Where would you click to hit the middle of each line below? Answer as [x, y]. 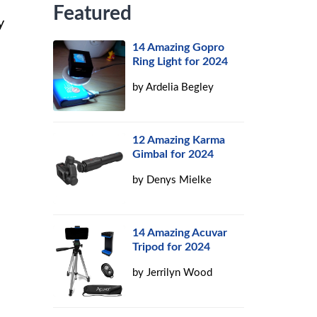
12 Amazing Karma [179, 140]
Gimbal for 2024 [173, 154]
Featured [93, 13]
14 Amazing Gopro [179, 47]
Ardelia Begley [180, 87]
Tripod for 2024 [172, 247]
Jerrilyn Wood [180, 273]
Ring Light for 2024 [180, 62]
